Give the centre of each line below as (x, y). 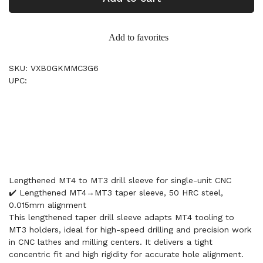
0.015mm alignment (48, 205)
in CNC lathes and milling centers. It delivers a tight (111, 242)
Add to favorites (139, 37)
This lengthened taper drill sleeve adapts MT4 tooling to (122, 217)
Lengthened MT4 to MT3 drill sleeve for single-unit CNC (120, 180)
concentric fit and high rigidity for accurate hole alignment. (126, 254)
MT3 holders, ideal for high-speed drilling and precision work (130, 230)
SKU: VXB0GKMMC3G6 (54, 68)
